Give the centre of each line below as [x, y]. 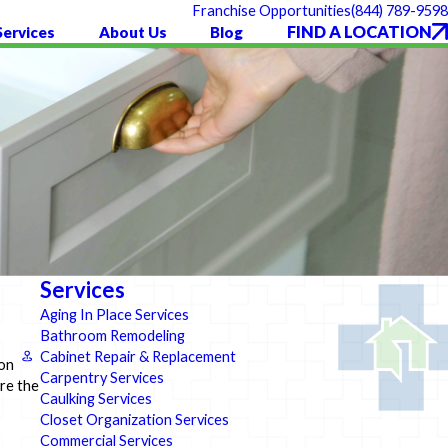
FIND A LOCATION [359, 31]
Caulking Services [95, 398]
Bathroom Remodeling [112, 335]
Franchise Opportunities [271, 10]
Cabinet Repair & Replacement [137, 356]
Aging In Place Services [114, 314]
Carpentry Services [101, 377]
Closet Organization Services [134, 419]
